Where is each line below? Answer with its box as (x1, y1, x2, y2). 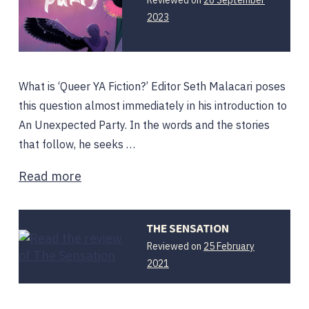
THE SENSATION (147, 220, 229, 239)
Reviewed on (147, 240, 203, 252)
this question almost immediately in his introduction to (19, 99, 287, 112)
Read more (19, 168, 81, 184)
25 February (203, 240, 255, 252)
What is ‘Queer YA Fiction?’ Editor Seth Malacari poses (19, 79, 286, 93)
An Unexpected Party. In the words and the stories (19, 118, 270, 132)
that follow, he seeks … (19, 137, 135, 151)
